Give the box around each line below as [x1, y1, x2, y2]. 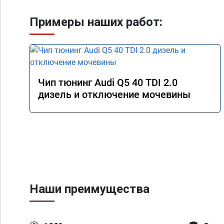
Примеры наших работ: [29, 15, 162, 29]
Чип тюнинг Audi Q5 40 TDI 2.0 [38, 76, 177, 88]
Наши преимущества [29, 182, 149, 196]
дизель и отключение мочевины [38, 88, 190, 100]
